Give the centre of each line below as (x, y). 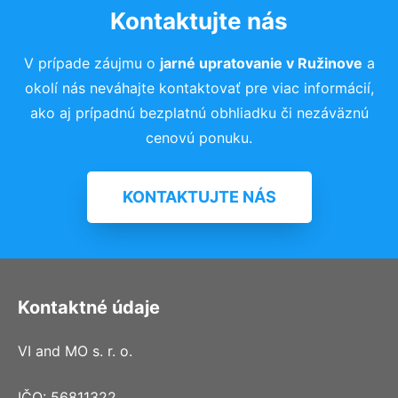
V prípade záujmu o (92, 63)
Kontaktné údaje (89, 307)
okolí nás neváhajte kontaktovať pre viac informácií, (199, 88)
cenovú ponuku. (199, 138)
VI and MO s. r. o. (75, 351)
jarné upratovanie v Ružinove (261, 63)
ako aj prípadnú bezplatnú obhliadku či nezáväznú (199, 113)
